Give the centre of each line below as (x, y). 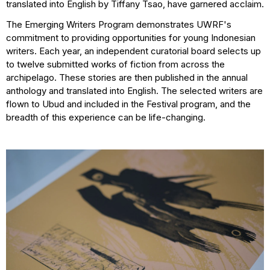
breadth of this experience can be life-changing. (106, 118)
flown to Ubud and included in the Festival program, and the (128, 104)
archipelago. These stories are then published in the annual (127, 78)
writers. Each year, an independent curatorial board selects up (133, 51)
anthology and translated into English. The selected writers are (134, 91)
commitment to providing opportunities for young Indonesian (131, 38)
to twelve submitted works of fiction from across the (115, 64)
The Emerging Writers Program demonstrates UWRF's (119, 25)
